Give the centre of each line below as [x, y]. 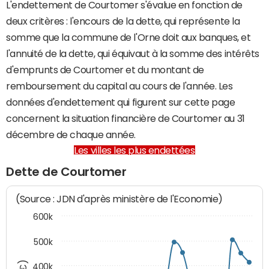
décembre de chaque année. [71, 134]
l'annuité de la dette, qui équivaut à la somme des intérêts [133, 53]
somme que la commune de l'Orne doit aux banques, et [128, 37]
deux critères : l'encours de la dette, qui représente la [123, 21]
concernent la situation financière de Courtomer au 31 [125, 118]
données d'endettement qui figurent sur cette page [121, 102]
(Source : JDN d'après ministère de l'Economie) [119, 199]
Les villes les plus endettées [134, 150]
